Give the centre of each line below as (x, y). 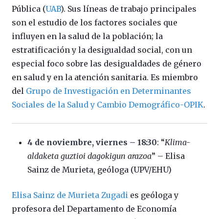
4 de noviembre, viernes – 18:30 (92, 142)
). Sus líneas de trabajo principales (129, 9)
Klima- (178, 142)
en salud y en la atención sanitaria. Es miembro (105, 77)
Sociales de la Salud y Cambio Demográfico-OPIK (108, 105)
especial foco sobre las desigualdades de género (107, 64)
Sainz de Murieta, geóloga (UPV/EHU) (99, 170)
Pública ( (29, 9)
